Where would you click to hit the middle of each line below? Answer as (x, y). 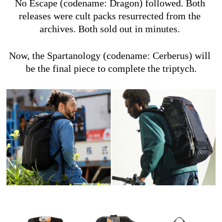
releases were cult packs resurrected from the (110, 16)
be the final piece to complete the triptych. (111, 69)
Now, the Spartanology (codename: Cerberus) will (110, 56)
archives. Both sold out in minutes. (111, 29)
